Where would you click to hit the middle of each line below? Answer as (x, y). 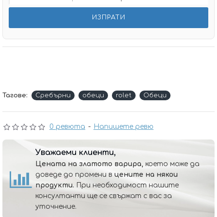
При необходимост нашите (126, 185)
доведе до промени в (75, 175)
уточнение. (56, 207)
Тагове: (15, 95)
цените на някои (146, 175)
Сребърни (53, 95)
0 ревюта (67, 127)
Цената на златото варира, (89, 164)
